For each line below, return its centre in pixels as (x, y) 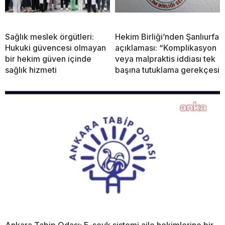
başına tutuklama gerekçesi (167, 70)
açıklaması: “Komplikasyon (166, 48)
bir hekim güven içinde (48, 59)
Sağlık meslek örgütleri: (49, 37)
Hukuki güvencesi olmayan (55, 48)
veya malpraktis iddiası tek (165, 59)
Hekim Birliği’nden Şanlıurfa (167, 37)
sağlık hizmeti (31, 70)
